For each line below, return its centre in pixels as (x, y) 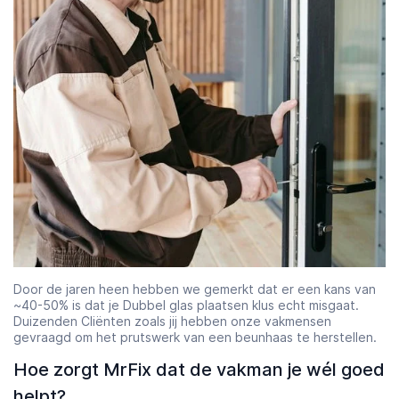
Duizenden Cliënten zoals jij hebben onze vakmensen (172, 321)
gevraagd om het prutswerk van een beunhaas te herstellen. (195, 337)
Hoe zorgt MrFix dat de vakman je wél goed (199, 370)
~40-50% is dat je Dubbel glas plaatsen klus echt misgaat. (186, 305)
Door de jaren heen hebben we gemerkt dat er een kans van (195, 289)
